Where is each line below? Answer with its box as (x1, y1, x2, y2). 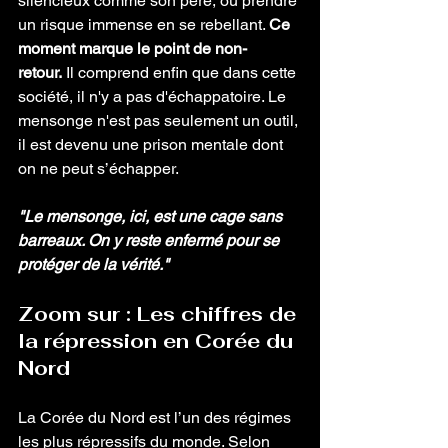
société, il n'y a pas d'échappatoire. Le (18, 87, 290, 106)
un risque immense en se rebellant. (18, 15, 269, 34)
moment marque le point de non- (18, 39, 247, 58)
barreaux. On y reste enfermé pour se (18, 231, 283, 250)
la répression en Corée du (18, 328, 299, 354)
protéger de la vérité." (18, 255, 169, 274)
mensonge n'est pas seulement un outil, (18, 111, 302, 130)
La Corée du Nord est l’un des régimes (18, 408, 295, 427)
